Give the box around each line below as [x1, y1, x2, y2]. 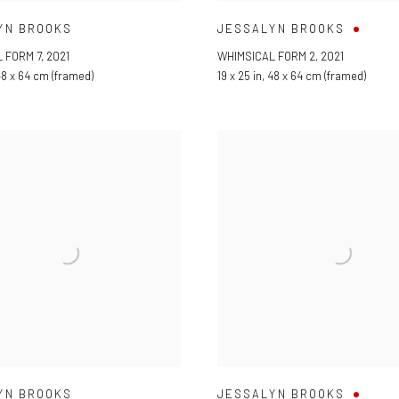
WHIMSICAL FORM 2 [217, 49, 315, 63]
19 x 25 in [217, 69, 262, 83]
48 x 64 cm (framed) [267, 69, 366, 83]
